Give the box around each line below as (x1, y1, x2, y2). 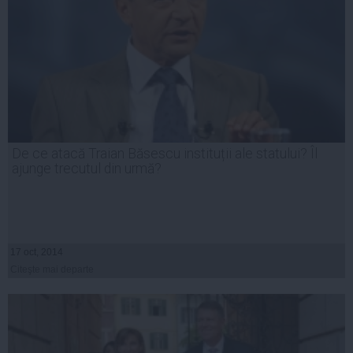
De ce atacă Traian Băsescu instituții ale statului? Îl (12, 146, 318, 162)
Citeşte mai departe (10, 264, 94, 276)
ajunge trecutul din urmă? (12, 161, 162, 177)
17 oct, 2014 (10, 247, 63, 258)
